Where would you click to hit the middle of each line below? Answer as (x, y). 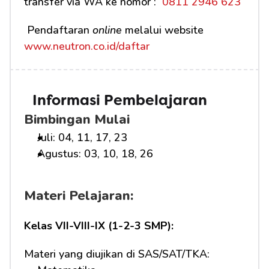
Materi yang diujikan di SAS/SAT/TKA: (117, 254)
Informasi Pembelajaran (120, 101)
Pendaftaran (60, 30)
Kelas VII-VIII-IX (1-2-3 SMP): (99, 226)
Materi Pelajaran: (79, 196)
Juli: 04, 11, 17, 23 (82, 138)
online (107, 30)
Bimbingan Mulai (77, 119)
